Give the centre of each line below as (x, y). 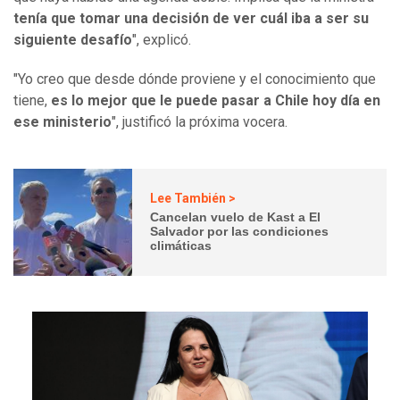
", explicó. (162, 39)
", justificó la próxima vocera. (200, 121)
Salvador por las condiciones (240, 232)
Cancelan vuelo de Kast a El (236, 217)
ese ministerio (62, 121)
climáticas (181, 246)
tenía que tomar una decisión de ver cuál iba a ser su (191, 18)
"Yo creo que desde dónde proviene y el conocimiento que (195, 79)
